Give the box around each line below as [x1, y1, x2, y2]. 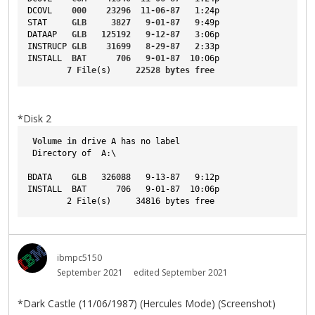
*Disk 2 [18, 112, 51, 126]
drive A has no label [77, 136, 180, 147]
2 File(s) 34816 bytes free [27, 196, 214, 207]
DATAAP [27, 30, 57, 40]
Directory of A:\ [27, 148, 116, 159]
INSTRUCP [27, 41, 67, 52]
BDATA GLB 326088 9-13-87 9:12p [27, 172, 219, 183]
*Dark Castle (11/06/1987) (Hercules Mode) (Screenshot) [18, 297, 276, 311]
